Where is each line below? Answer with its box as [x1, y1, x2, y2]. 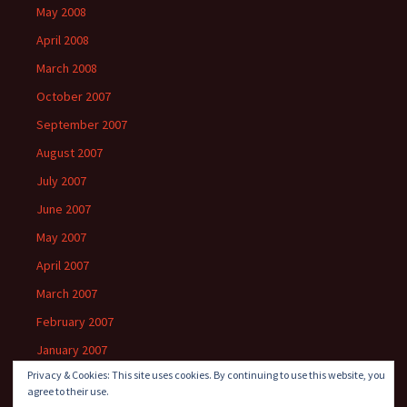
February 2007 [36, 313, 114, 331]
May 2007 [36, 229, 86, 246]
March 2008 [36, 60, 97, 77]
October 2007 [36, 88, 111, 105]
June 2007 [36, 201, 91, 218]
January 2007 [36, 342, 107, 359]
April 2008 [36, 32, 89, 49]
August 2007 [36, 144, 103, 162]
